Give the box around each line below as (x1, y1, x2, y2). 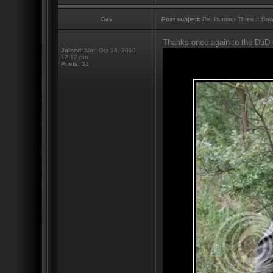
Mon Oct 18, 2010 (82, 47, 136, 54)
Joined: (60, 47, 83, 54)
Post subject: (161, 16, 200, 23)
